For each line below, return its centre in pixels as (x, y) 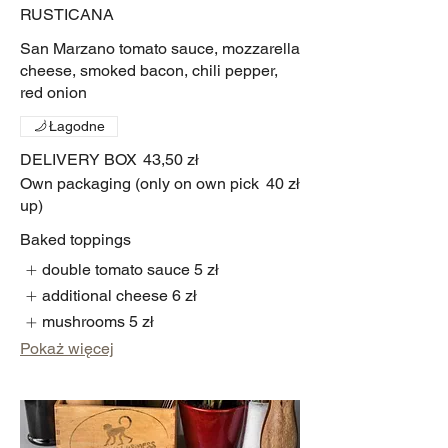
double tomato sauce (116, 269)
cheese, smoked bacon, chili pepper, (149, 70)
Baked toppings (75, 239)
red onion (53, 92)
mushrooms (84, 322)
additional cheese (105, 295)
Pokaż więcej (67, 348)
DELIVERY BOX (78, 159)
